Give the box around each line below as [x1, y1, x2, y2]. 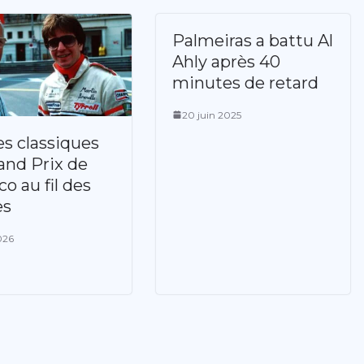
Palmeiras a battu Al [172, 30, 333, 50]
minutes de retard [172, 72, 318, 93]
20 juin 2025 [182, 108, 241, 121]
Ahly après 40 [172, 51, 280, 71]
